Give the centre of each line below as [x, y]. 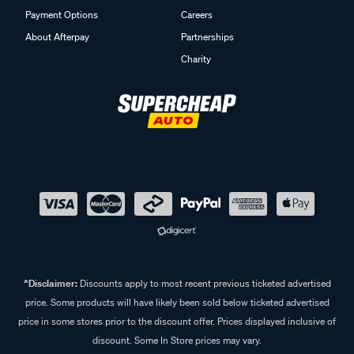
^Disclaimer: [50, 284]
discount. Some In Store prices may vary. [177, 341]
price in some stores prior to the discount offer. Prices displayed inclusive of [177, 322]
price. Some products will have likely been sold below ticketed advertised [177, 303]
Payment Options [62, 14]
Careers [197, 14]
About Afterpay [57, 36]
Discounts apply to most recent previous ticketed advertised [204, 284]
